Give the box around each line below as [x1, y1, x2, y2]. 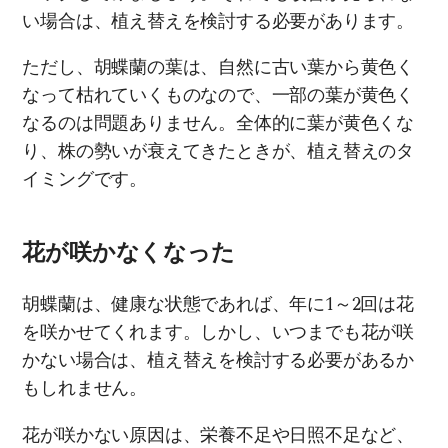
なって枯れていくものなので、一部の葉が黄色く [22, 81, 414, 111]
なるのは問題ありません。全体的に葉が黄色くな [22, 109, 414, 139]
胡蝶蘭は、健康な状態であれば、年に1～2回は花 [22, 290, 414, 320]
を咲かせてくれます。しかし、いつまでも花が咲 [22, 318, 414, 348]
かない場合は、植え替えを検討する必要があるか [22, 346, 414, 376]
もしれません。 [22, 374, 147, 404]
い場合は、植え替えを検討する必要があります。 [22, 6, 414, 36]
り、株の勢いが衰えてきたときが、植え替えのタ [22, 137, 414, 167]
